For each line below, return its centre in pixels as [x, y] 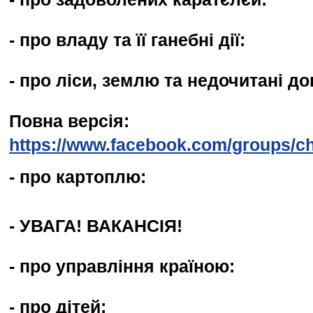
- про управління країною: [122, 267]
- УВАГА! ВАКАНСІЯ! [96, 226]
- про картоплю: [78, 177]
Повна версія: [69, 121]
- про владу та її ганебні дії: [127, 40]
